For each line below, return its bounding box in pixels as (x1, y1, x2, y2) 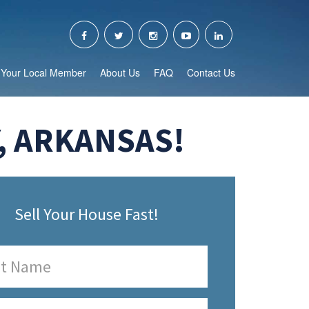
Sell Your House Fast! (14, 203, 159, 225)
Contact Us (187, 66, 235, 79)
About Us (100, 66, 140, 79)
